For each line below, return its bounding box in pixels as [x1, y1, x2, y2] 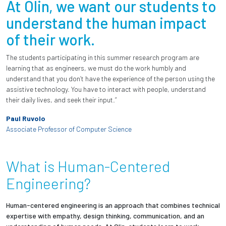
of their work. [6, 30, 95, 48]
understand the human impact [6, 13, 207, 32]
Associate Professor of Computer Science [6, 124, 132, 133]
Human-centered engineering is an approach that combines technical [6, 200, 220, 209]
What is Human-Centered [6, 156, 170, 175]
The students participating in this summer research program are [6, 52, 199, 62]
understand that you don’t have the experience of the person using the [6, 74, 215, 83]
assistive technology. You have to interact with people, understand [6, 84, 206, 93]
